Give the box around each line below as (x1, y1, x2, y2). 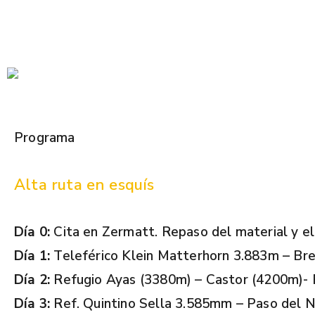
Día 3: (14, 294, 51, 313)
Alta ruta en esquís (14, 174, 155, 195)
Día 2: (14, 270, 51, 289)
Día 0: (14, 222, 51, 241)
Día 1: (14, 246, 51, 265)
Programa (14, 128, 75, 147)
